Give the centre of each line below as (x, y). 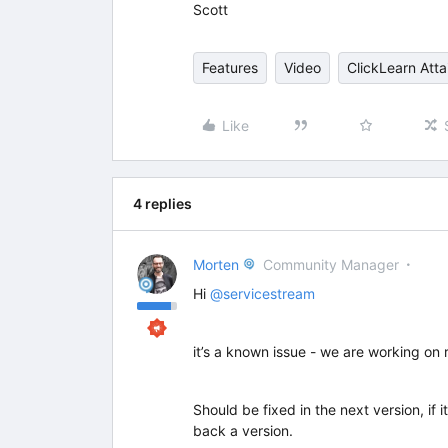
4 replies (162, 203)
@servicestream (262, 293)
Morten (216, 264)
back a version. (243, 430)
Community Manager (331, 264)
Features (230, 67)
